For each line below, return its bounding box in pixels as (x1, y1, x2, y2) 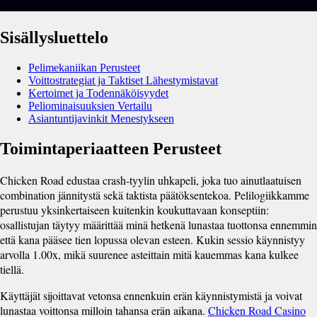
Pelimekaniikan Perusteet (28, 61, 140, 74)
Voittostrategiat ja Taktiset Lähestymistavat (28, 74, 218, 86)
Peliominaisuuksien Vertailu (28, 99, 152, 112)
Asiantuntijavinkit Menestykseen (28, 112, 174, 125)
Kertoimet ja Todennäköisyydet (28, 86, 168, 99)
